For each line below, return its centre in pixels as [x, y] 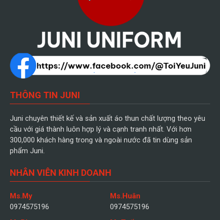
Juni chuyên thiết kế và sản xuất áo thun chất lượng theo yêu [108, 119]
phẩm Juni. [27, 151]
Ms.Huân [125, 196]
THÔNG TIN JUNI [45, 95]
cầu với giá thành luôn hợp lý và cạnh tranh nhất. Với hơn [101, 129]
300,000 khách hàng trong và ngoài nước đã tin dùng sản [101, 140]
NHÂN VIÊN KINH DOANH [61, 173]
